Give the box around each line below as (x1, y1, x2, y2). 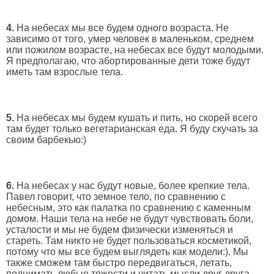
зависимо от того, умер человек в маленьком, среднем (6, 33, 254, 44)
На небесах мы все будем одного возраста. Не (14, 22, 229, 33)
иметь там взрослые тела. (6, 66, 123, 77)
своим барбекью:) (6, 134, 86, 145)
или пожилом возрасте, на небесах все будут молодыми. (6, 44, 264, 55)
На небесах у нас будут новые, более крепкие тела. (14, 180, 250, 191)
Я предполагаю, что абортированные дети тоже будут (6, 55, 250, 66)
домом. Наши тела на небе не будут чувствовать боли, (6, 213, 253, 224)
